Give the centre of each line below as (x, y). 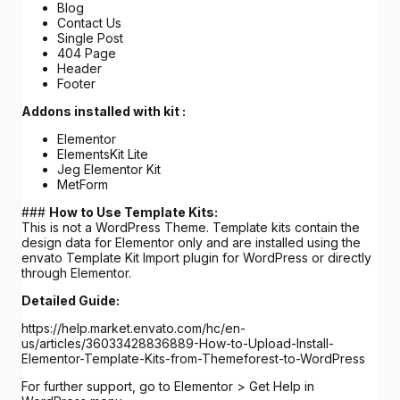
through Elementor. (76, 273)
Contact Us (89, 23)
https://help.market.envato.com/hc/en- (133, 329)
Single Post (90, 38)
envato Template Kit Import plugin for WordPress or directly (196, 258)
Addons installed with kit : (104, 112)
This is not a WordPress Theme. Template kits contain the (191, 228)
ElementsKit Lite (103, 154)
